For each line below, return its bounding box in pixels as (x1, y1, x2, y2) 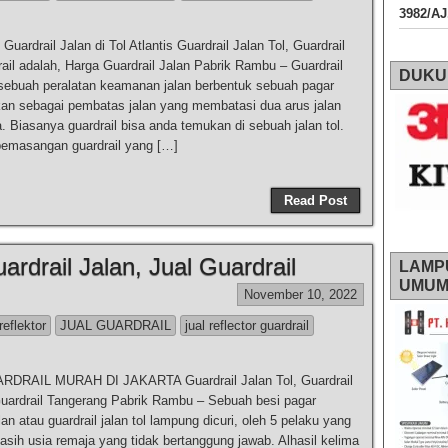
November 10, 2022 (244, 287, 357, 302)
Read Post (284, 193, 347, 208)
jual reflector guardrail (185, 318, 309, 333)
